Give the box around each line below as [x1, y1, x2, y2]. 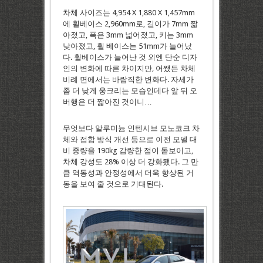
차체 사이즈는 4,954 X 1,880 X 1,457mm [62, 8, 195, 18]
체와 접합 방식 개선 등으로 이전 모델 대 [62, 135, 197, 144]
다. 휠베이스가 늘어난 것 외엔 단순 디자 [62, 53, 197, 62]
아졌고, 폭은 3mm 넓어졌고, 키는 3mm [62, 31, 193, 40]
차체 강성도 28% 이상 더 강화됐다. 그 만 [62, 157, 198, 167]
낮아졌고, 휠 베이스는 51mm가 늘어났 [62, 42, 192, 51]
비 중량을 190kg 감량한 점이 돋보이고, [62, 146, 193, 156]
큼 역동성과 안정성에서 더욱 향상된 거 [62, 168, 194, 178]
